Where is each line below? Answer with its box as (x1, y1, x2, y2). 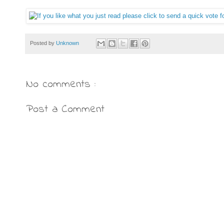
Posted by (30, 39, 56, 46)
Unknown (56, 39, 80, 46)
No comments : (26, 76, 95, 93)
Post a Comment (26, 101, 104, 118)
